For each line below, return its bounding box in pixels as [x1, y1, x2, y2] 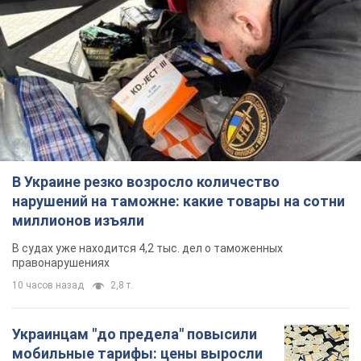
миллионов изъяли [12, 211, 144, 229]
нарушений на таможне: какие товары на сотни [12, 192, 345, 210]
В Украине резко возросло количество [12, 172, 280, 190]
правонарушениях [12, 255, 110, 269]
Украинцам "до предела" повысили [12, 325, 257, 342]
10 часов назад [12, 279, 84, 291]
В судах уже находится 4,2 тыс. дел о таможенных [12, 241, 283, 255]
